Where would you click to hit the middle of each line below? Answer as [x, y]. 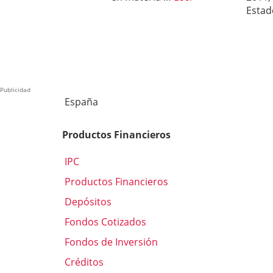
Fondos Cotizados [104, 222]
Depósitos [87, 201]
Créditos [83, 262]
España [80, 102]
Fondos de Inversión [110, 242]
